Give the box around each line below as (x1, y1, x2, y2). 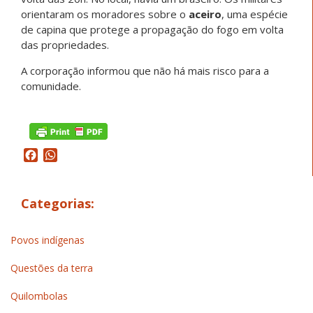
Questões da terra (10, 261, 93, 275)
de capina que (21, 22, 90, 37)
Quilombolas (10, 289, 68, 303)
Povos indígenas (10, 233, 85, 247)
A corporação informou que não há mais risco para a (21, 64, 269, 78)
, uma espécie (221, 7, 288, 22)
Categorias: (21, 195, 94, 212)
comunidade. (21, 79, 81, 94)
